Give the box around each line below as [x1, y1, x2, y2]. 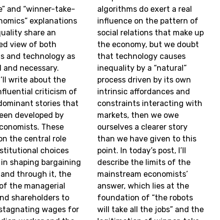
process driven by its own [97, 75, 192, 85]
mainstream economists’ [97, 169, 189, 179]
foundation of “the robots [97, 193, 193, 203]
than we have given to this [97, 134, 197, 144]
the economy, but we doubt [97, 40, 199, 50]
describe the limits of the [97, 158, 191, 167]
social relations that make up [97, 28, 204, 38]
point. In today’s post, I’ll [97, 146, 187, 156]
